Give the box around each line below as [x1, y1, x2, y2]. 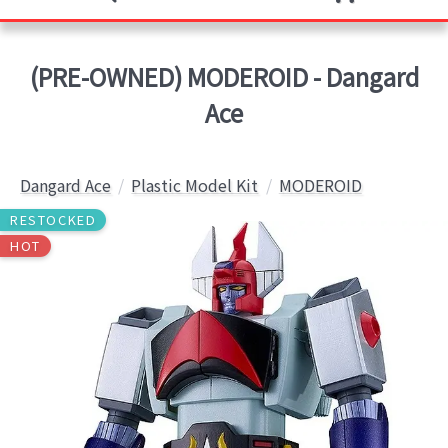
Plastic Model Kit [131, 173, 259, 197]
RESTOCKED [10, 210, 97, 229]
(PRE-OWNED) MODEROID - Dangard [29, 59, 419, 94]
